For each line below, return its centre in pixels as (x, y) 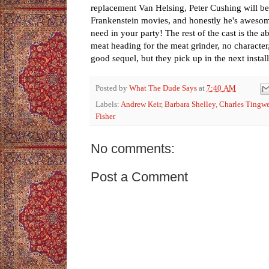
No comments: (133, 149)
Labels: (108, 105)
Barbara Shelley (190, 105)
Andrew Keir (141, 105)
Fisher (105, 117)
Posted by (112, 88)
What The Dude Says (163, 88)
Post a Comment (139, 177)
